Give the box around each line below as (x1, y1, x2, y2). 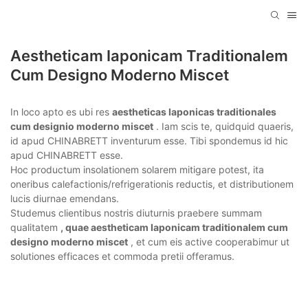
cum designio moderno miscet (10, 120, 153, 133)
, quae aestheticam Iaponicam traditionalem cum (60, 221, 288, 234)
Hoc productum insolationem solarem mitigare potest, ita (10, 164, 264, 176)
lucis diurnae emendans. (10, 192, 119, 205)
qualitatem (10, 221, 60, 234)
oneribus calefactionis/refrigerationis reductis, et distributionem (10, 178, 294, 190)
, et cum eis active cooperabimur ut (128, 236, 289, 248)
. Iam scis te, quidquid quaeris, (153, 120, 294, 133)
